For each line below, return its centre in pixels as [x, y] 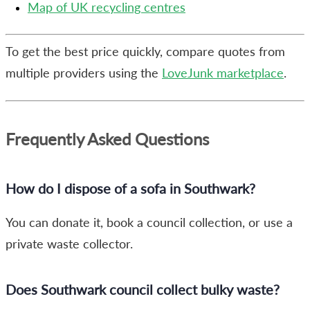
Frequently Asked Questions [107, 138]
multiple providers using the [84, 73]
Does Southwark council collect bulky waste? [143, 289]
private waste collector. [69, 244]
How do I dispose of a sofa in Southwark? [130, 188]
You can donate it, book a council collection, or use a [149, 222]
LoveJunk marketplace [223, 73]
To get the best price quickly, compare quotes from [145, 51]
